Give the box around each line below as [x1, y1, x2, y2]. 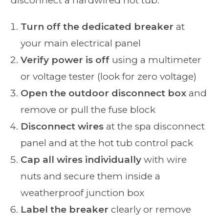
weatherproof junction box [21, 187, 145, 198]
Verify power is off [21, 54, 110, 66]
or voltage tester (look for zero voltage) [21, 70, 197, 82]
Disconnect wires [21, 120, 104, 132]
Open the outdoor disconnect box [21, 87, 187, 99]
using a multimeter [109, 54, 202, 66]
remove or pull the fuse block [21, 104, 156, 115]
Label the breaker [21, 203, 109, 215]
